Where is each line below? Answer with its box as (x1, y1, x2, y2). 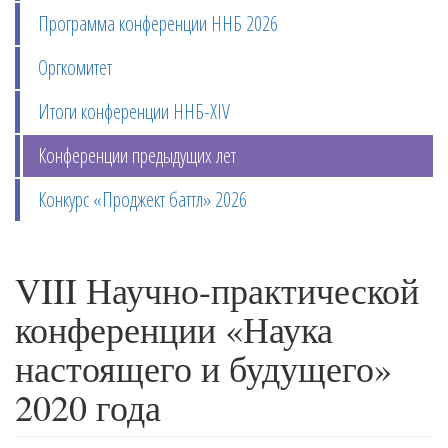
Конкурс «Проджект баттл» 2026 (38, 186, 247, 213)
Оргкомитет (38, 54, 112, 81)
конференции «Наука (15, 305, 333, 353)
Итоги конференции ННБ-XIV (38, 98, 230, 125)
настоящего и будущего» (15, 344, 392, 392)
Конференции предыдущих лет (38, 142, 236, 169)
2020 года (15, 383, 161, 431)
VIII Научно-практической (15, 266, 419, 314)
